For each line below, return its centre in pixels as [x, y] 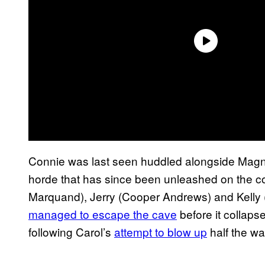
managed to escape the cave [103, 214]
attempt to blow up [161, 231]
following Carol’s [71, 231]
